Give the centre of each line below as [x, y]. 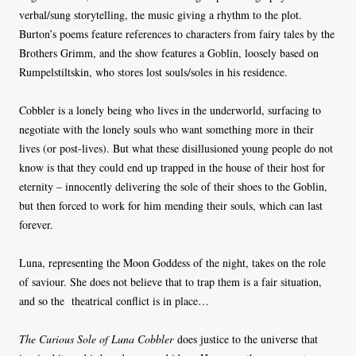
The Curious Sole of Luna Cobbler [96, 339]
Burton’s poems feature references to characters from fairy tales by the [177, 34]
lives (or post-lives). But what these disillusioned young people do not [176, 149]
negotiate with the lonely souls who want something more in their [166, 130]
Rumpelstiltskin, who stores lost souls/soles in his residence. [153, 72]
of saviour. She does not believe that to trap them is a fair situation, [170, 282]
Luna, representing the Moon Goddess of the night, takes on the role [172, 263]
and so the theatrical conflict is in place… [114, 301]
